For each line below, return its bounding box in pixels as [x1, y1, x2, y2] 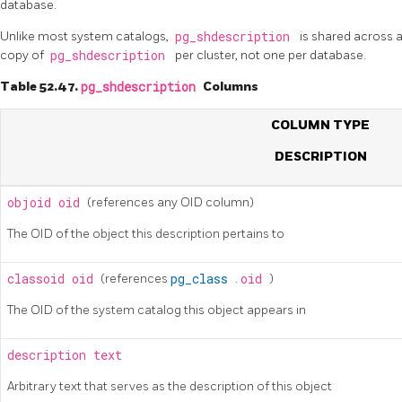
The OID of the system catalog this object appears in [7, 301, 306, 318]
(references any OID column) [87, 194, 254, 210]
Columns [203, 78, 258, 94]
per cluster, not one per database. [175, 47, 366, 63]
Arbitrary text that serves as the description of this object [7, 378, 332, 394]
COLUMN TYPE [271, 117, 370, 133]
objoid [7, 194, 58, 211]
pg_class [170, 270, 235, 287]
